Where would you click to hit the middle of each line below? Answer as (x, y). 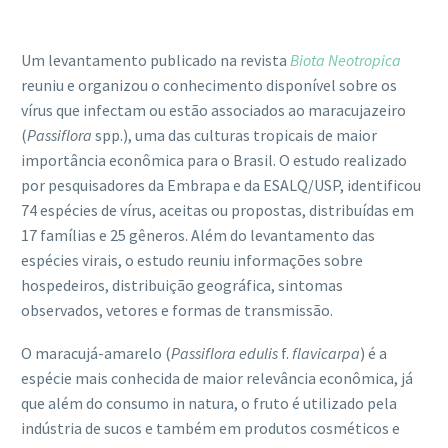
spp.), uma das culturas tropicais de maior (234, 134)
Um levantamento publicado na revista (155, 59)
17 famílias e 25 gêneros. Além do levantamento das (198, 234)
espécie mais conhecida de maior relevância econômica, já (217, 377)
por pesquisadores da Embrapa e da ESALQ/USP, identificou (221, 184)
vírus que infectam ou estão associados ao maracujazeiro (213, 109)
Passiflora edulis (224, 352)
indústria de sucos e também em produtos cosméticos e (210, 427)
